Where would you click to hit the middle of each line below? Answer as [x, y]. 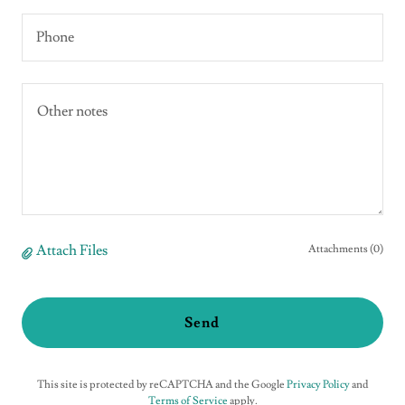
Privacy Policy [318, 384]
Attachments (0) [346, 249]
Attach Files [72, 250]
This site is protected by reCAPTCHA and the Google [161, 384]
